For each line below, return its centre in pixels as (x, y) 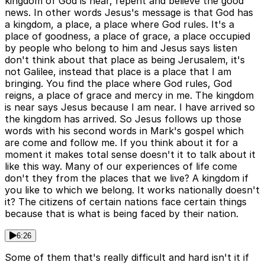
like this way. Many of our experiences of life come (121, 167)
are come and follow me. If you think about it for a (121, 143)
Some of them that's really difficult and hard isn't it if (127, 258)
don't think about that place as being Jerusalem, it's (125, 60)
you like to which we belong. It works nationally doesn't (132, 190)
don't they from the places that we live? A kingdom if (127, 178)
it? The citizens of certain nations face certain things (126, 202)
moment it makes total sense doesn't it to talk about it (130, 155)
